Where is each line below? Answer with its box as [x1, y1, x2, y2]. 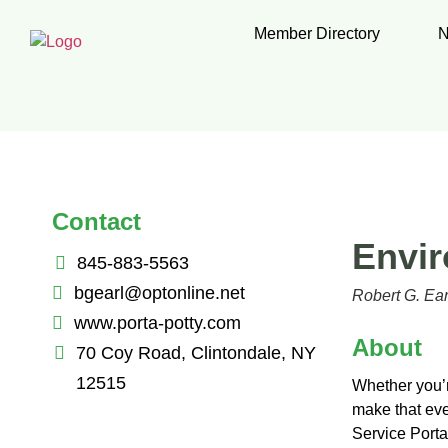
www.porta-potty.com [74, 312, 241, 333]
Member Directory [253, 25, 380, 42]
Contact [52, 207, 141, 235]
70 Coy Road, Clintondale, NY [76, 342, 316, 363]
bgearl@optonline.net [74, 282, 245, 303]
